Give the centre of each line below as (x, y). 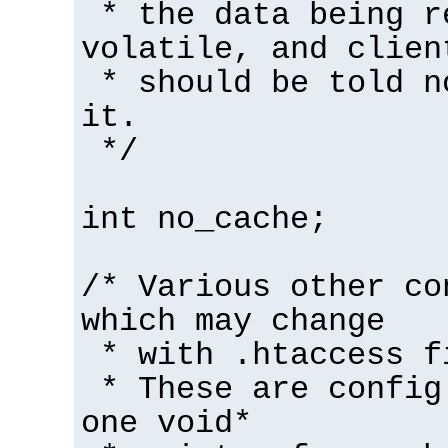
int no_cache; (204, 219)
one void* (166, 423)
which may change (233, 321)
